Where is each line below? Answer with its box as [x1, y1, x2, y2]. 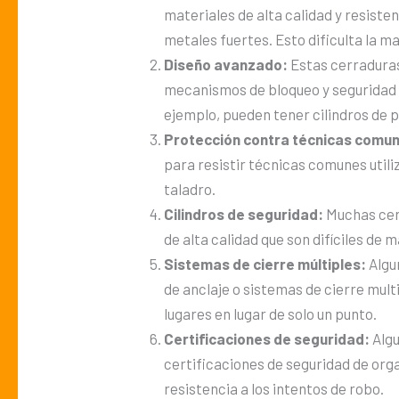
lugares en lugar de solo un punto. [164, 304, 378, 322]
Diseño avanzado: [164, 54, 289, 73]
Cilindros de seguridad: [164, 204, 324, 223]
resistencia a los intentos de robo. [164, 379, 385, 397]
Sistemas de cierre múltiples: [164, 254, 367, 273]
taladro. [164, 179, 216, 198]
